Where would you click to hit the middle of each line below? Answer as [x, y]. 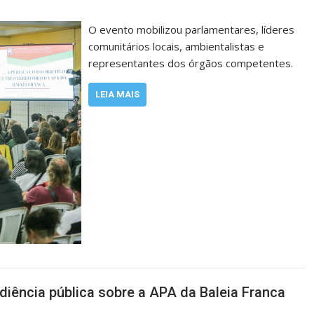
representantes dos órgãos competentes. [191, 63]
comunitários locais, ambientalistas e [177, 46]
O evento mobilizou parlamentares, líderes [192, 29]
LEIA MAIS [118, 94]
